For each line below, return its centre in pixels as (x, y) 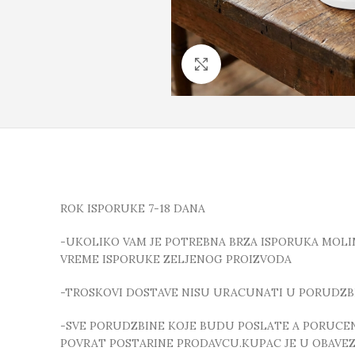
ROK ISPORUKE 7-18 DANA (133, 209)
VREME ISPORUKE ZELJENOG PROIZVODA (176, 260)
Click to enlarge (261, 64)
